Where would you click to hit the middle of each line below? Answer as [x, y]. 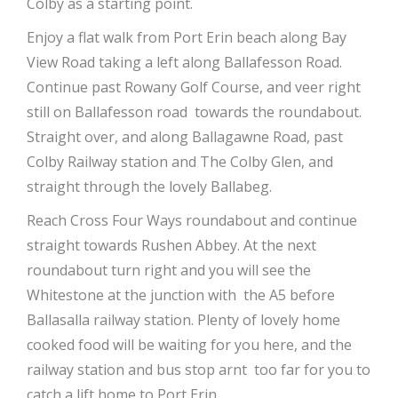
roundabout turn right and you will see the [169, 270]
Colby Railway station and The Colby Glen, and [180, 161]
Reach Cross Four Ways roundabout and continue [192, 220]
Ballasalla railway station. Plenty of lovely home [183, 319]
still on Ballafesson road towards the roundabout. [194, 111]
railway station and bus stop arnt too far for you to [199, 369]
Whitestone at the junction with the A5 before [181, 295]
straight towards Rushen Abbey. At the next [171, 245]
